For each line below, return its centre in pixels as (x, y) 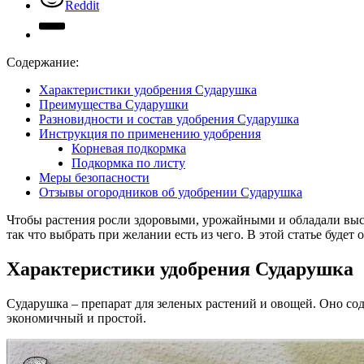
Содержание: (43, 62)
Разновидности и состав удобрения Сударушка (169, 119)
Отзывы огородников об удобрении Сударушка (171, 192)
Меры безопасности (94, 177)
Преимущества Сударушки (114, 104)
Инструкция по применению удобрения (150, 133)
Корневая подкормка (129, 148)
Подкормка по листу (128, 162)
